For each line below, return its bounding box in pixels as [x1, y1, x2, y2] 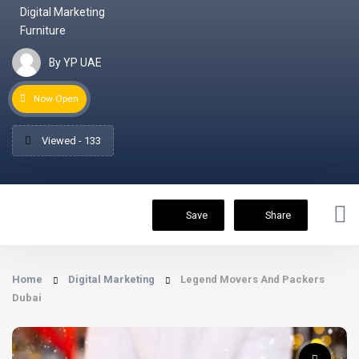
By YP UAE [49, 55, 101, 69]
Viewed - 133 [39, 135, 101, 147]
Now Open [34, 93, 79, 104]
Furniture [20, 24, 66, 37]
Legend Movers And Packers [180, 273, 325, 285]
